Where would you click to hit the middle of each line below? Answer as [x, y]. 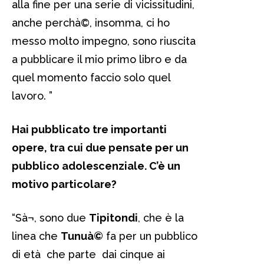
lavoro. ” [32, 95]
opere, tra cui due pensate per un [100, 147]
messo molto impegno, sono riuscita [104, 41]
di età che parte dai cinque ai [88, 254]
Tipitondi [113, 217]
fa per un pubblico [150, 236]
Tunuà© [82, 236]
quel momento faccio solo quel [91, 77]
